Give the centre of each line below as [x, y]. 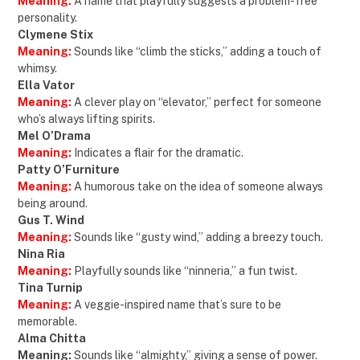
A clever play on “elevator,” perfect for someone [198, 102]
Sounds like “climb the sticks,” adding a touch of [198, 51]
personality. [47, 17]
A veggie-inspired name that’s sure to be [178, 304]
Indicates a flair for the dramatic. [157, 152]
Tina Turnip [50, 287]
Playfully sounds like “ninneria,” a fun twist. [184, 270]
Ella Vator [46, 85]
